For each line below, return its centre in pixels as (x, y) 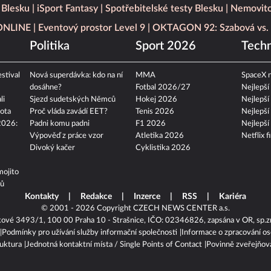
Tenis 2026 (155, 112)
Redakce (96, 197)
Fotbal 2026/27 (163, 88)
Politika (50, 46)
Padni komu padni (60, 124)
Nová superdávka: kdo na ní (77, 76)
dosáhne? (46, 88)
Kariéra (233, 197)
